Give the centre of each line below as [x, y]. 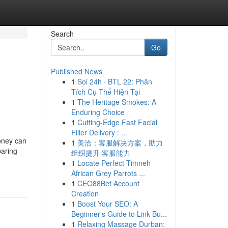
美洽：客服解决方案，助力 [120, 142]
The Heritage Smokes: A [117, 102]
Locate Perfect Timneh [114, 163]
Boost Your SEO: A [107, 204]
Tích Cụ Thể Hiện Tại [105, 92]
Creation [85, 193]
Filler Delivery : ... [99, 132]
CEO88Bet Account [108, 183]
